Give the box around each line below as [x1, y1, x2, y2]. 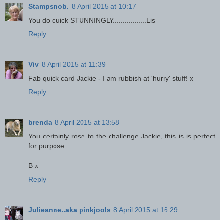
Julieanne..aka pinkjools [28, 205, 110, 214]
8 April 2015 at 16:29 [113, 205, 178, 214]
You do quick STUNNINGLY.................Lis [28, 16, 155, 24]
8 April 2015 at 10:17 [72, 2, 136, 10]
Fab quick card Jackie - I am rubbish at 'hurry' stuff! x [28, 74, 193, 82]
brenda [28, 118, 52, 126]
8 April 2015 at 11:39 [42, 60, 106, 68]
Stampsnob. [28, 2, 69, 10]
